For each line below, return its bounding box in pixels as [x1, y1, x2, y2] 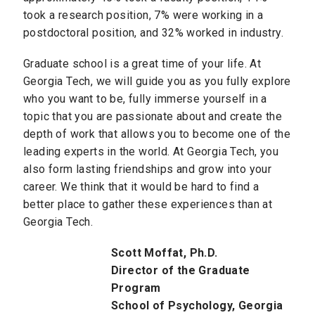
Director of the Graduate [111, 263, 250, 277]
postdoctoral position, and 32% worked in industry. [23, 25, 283, 39]
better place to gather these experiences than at [23, 197, 273, 211]
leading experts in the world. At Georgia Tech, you [23, 144, 278, 158]
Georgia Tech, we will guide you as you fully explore [23, 74, 291, 88]
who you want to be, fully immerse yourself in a [23, 91, 267, 105]
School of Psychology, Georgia [111, 298, 283, 312]
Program [111, 281, 161, 295]
